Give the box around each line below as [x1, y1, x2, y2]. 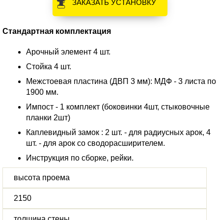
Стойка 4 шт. [26, 62, 71, 71]
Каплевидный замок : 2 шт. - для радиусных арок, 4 [26, 128, 211, 137]
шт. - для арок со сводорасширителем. [26, 139, 165, 147]
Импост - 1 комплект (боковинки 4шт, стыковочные [26, 103, 210, 111]
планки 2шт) [26, 113, 70, 122]
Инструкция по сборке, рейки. [26, 154, 134, 162]
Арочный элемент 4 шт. [26, 48, 110, 56]
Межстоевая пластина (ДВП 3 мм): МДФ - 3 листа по [26, 77, 216, 85]
